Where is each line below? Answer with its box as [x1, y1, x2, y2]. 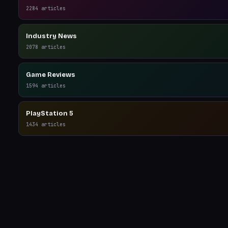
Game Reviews [26, 71, 75, 79]
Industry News [26, 32, 77, 40]
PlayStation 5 [26, 109, 73, 118]
